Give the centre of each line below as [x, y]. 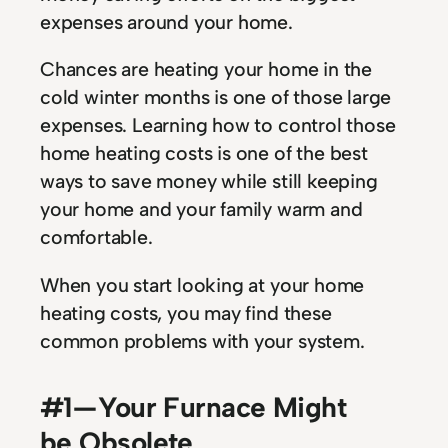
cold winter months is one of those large [216, 97]
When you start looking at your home [202, 284]
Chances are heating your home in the [206, 69]
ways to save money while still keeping [209, 181]
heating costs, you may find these [186, 312]
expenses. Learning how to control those [218, 125]
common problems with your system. [202, 340]
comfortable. [96, 237]
